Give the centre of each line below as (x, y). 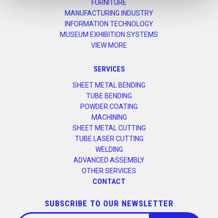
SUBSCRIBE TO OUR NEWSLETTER (109, 204)
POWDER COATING (109, 107)
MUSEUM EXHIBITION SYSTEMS (109, 35)
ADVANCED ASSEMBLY (109, 160)
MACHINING (109, 118)
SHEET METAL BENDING (109, 85)
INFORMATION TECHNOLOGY (109, 24)
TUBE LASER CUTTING (109, 139)
